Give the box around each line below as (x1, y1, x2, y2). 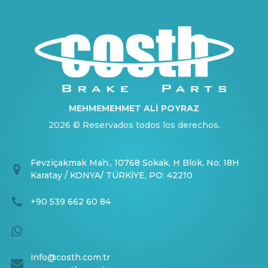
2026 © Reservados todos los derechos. (48, 120, 220, 131)
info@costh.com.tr (30, 251, 110, 263)
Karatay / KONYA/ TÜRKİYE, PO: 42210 (30, 170, 193, 181)
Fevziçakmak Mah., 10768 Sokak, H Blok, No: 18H (30, 157, 239, 169)
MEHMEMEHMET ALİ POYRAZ (69, 103, 199, 114)
